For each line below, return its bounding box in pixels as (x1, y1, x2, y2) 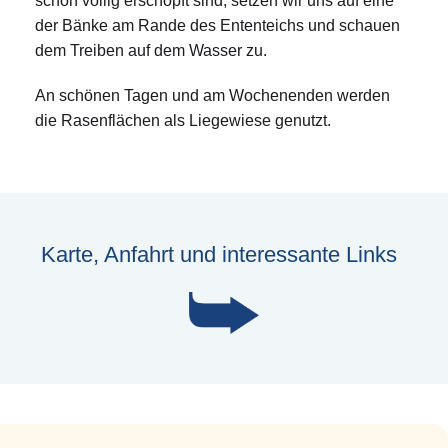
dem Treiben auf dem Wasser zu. (35, 42, 267, 60)
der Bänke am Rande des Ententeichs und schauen (35, 17, 400, 35)
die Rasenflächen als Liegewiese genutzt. (35, 112, 331, 130)
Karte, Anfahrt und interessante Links (41, 242, 397, 268)
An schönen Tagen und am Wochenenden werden (35, 87, 390, 105)
